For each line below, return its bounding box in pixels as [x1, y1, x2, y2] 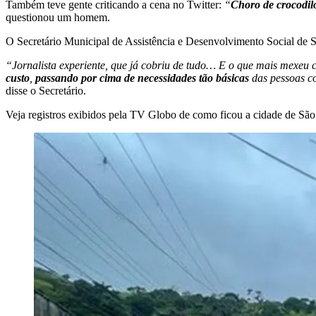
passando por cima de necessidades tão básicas [35, 71, 249, 84]
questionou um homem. [6, 11, 110, 23]
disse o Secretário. [6, 84, 86, 97]
